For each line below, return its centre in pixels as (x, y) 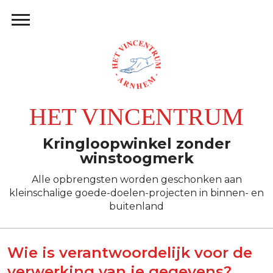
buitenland (136, 206)
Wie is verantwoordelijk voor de (130, 253)
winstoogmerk (136, 158)
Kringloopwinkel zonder (136, 144)
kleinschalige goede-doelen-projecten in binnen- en (136, 193)
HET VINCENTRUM (136, 117)
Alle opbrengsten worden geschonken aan (136, 179)
